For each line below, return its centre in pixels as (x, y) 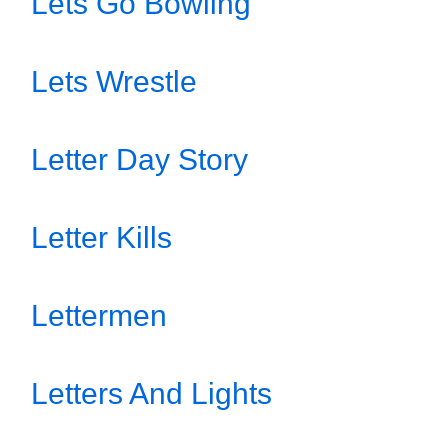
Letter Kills (101, 237)
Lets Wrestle (114, 81)
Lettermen (99, 315)
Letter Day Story (139, 159)
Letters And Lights (151, 393)
